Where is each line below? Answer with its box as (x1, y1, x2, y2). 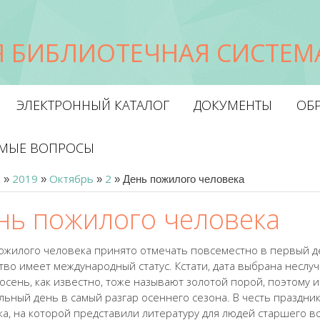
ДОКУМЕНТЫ (194, 96, 272, 114)
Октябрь (49, 171, 94, 186)
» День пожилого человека (111, 173, 244, 185)
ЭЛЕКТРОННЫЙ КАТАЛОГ (16, 96, 169, 114)
